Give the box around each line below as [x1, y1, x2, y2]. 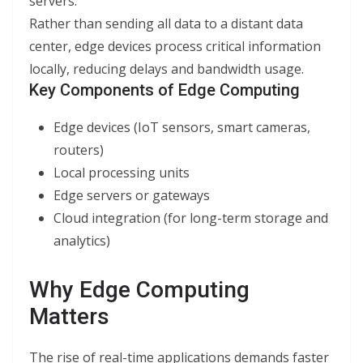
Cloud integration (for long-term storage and [53, 209, 328, 227]
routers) [53, 141, 104, 159]
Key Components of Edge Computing [29, 80, 300, 100]
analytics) [53, 232, 110, 250]
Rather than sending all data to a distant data [29, 15, 303, 32]
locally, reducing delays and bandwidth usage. [29, 60, 304, 78]
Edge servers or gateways [53, 186, 210, 204]
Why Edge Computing [29, 276, 250, 303]
